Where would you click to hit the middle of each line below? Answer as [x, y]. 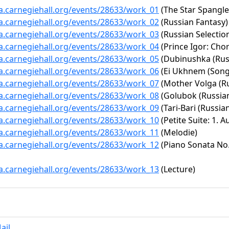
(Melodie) [178, 132]
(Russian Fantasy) [193, 22]
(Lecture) [177, 169]
